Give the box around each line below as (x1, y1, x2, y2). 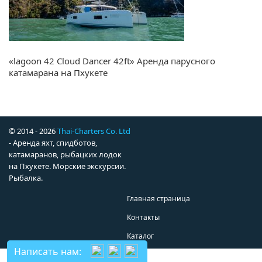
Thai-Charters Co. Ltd (57, 126, 130, 137)
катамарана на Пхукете (9, 67, 108, 79)
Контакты (127, 212, 160, 223)
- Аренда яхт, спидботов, (9, 137, 97, 149)
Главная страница (127, 194, 190, 204)
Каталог (127, 231, 154, 242)
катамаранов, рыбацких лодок (9, 149, 122, 160)
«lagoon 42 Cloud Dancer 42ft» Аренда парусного (9, 55, 215, 67)
